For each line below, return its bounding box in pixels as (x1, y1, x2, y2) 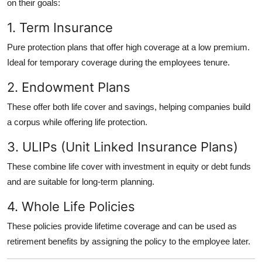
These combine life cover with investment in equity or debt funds (7, 161, 251, 171)
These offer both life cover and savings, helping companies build (7, 101, 250, 112)
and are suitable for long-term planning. (7, 176, 154, 187)
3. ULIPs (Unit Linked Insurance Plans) (7, 139, 238, 154)
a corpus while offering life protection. (7, 116, 147, 127)
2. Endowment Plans (7, 79, 130, 95)
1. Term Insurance (7, 19, 113, 35)
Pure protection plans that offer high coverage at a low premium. (7, 42, 250, 52)
